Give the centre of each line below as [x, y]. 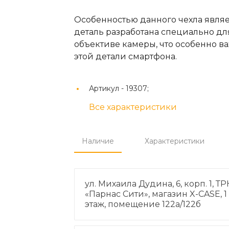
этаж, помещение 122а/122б [143, 204]
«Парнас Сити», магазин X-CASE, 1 [156, 194]
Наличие [98, 141]
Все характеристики [133, 107]
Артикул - [107, 88]
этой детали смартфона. [125, 56]
